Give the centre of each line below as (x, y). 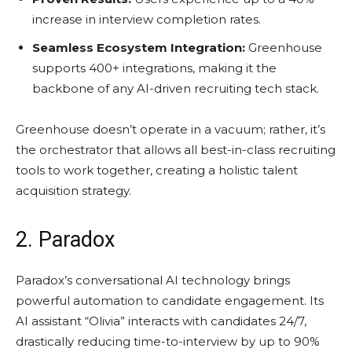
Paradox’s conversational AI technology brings (153, 280)
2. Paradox (65, 239)
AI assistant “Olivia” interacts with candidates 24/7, (161, 321)
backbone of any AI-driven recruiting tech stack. (176, 88)
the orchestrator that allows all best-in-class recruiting (176, 149)
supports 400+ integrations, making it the (154, 68)
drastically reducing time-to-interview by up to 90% (168, 341)
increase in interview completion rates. (147, 19)
